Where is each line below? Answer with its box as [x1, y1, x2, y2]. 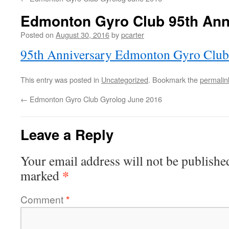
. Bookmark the [148, 74, 200, 85]
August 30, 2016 [56, 29, 109, 40]
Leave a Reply [20, 124, 113, 144]
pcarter [121, 29, 144, 40]
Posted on [20, 29, 54, 40]
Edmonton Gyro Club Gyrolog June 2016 [28, 94, 162, 104]
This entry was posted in [20, 74, 101, 85]
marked [20, 167, 62, 184]
